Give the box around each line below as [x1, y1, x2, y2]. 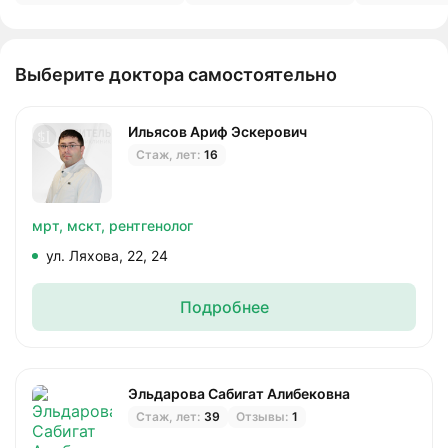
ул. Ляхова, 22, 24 [46, 246, 168, 264]
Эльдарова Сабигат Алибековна [128, 384, 350, 402]
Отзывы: [236, 408, 288, 424]
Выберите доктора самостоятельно [15, 63, 337, 85]
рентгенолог [109, 216, 193, 234]
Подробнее [179, 296, 269, 317]
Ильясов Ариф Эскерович [128, 122, 307, 140]
